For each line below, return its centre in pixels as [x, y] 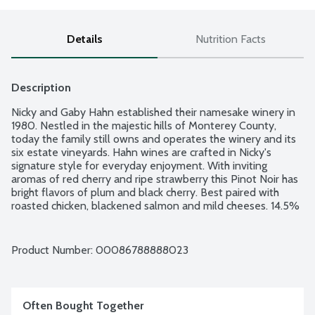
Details [84, 39]
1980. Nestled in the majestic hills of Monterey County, [144, 126]
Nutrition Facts [231, 39]
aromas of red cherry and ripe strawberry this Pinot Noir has [155, 179]
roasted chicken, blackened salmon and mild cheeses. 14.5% [155, 206]
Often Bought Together [83, 306]
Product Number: [53, 250]
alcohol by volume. [56, 219]
